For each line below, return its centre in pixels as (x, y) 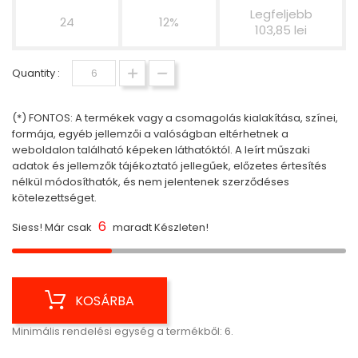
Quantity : (36, 73)
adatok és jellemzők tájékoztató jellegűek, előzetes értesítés (169, 166)
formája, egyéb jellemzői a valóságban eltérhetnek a (150, 134)
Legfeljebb (281, 14)
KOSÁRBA (105, 301)
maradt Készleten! (159, 227)
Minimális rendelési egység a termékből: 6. (123, 331)
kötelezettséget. (54, 198)
